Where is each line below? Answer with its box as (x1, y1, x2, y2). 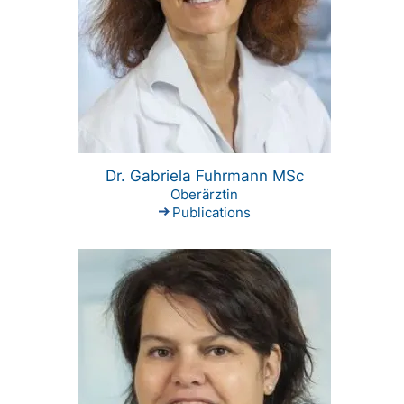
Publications (171, 204, 251, 222)
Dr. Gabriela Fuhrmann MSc (105, 167, 304, 186)
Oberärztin (170, 186, 239, 204)
